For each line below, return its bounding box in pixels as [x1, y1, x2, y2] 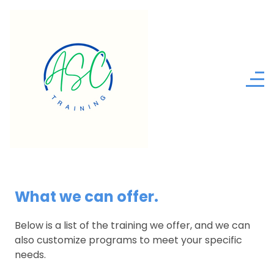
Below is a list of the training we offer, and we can [15, 218, 250, 232]
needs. [15, 248, 46, 262]
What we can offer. [15, 187, 161, 207]
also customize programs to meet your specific [15, 233, 242, 247]
